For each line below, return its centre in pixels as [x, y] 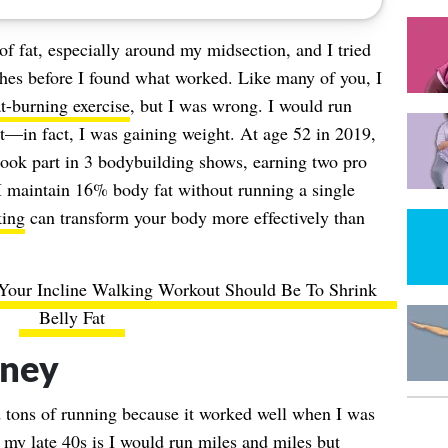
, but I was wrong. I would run [240, 105]
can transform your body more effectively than [194, 217]
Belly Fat [71, 317]
